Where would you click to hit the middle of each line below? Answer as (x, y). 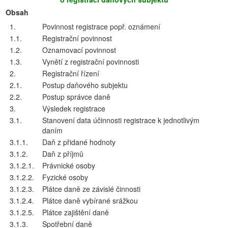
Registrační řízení (71, 73)
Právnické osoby (69, 165)
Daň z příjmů (63, 154)
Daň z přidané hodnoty (79, 142)
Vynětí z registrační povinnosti (91, 62)
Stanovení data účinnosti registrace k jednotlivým (121, 120)
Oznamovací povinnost (79, 50)
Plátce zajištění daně (76, 212)
